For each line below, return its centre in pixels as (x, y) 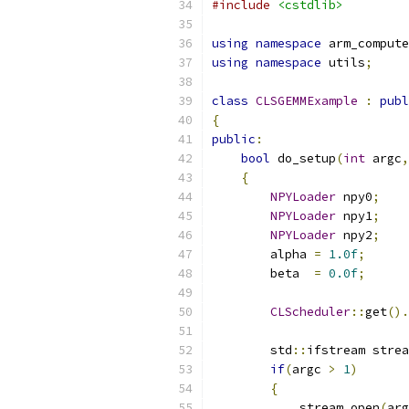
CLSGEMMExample (307, 101)
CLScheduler (310, 312)
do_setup (303, 158)
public (234, 139)
